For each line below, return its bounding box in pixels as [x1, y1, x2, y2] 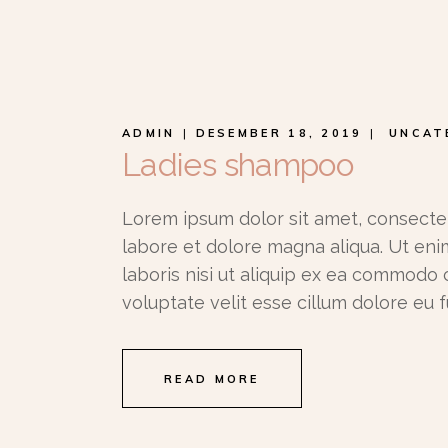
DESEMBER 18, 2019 [195, 126, 363, 140]
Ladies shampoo [122, 146, 354, 183]
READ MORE [164, 372, 260, 386]
